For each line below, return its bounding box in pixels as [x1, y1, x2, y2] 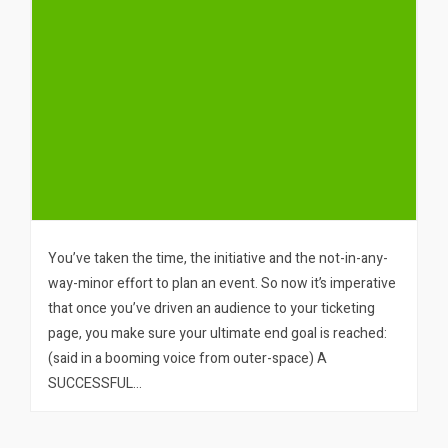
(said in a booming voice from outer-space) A [48, 348, 328, 370]
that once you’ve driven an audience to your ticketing [48, 298, 376, 320]
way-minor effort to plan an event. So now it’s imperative [48, 273, 397, 295]
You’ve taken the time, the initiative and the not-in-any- [48, 248, 389, 270]
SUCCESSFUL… [48, 373, 143, 395]
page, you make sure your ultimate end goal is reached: [48, 323, 388, 345]
